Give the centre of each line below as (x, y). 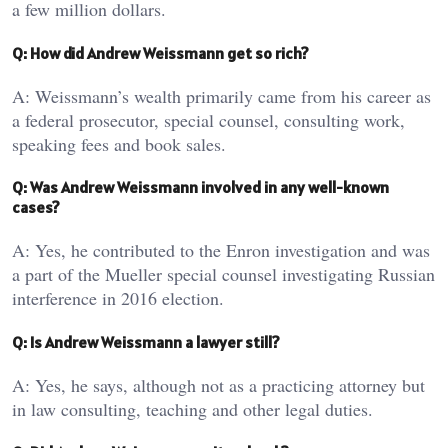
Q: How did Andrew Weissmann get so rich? (160, 52)
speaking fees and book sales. (119, 143)
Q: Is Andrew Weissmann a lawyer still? (146, 341)
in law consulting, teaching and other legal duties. (192, 408)
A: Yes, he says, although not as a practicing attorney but (218, 384)
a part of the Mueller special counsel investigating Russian (223, 274)
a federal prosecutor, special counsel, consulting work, (208, 119)
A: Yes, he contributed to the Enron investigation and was (221, 250)
